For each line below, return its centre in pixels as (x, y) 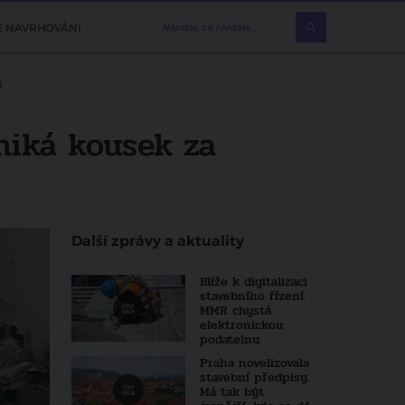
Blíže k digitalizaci (253, 282)
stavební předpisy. (254, 377)
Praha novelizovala (254, 363)
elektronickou (241, 325)
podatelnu (229, 339)
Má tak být (231, 392)
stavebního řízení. (253, 296)
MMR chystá (235, 311)
